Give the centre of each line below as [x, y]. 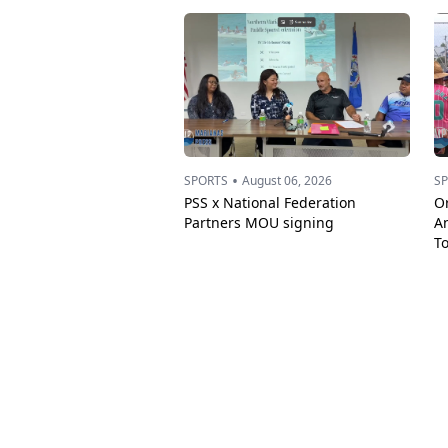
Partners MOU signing [259, 222]
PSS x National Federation [270, 202]
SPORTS [206, 180]
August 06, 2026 [287, 180]
